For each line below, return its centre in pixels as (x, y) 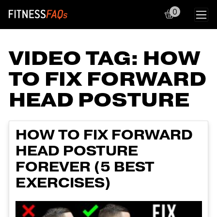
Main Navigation (92, 24)
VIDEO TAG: (76, 59)
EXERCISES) (63, 183)
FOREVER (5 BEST (85, 167)
